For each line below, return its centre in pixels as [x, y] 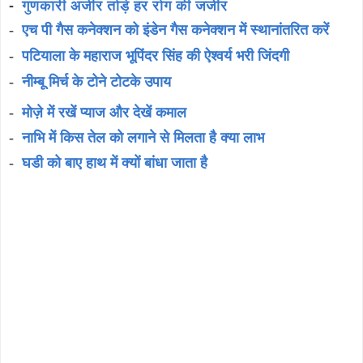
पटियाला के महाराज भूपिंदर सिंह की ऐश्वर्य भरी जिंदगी [156, 56]
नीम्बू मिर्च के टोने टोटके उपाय [96, 82]
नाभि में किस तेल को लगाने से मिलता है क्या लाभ [143, 138]
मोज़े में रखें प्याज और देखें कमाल [104, 113]
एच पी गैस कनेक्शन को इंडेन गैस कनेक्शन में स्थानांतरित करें [175, 30]
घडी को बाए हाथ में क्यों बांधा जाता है [115, 163]
